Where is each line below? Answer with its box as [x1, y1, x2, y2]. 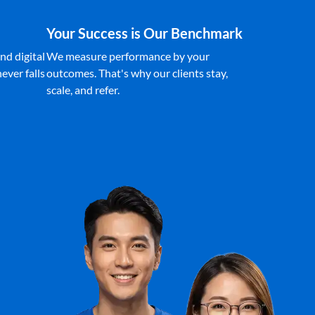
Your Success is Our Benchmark [46, 25, 243, 41]
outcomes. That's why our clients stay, [46, 66, 228, 79]
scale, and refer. [46, 83, 120, 96]
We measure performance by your [46, 49, 210, 63]
